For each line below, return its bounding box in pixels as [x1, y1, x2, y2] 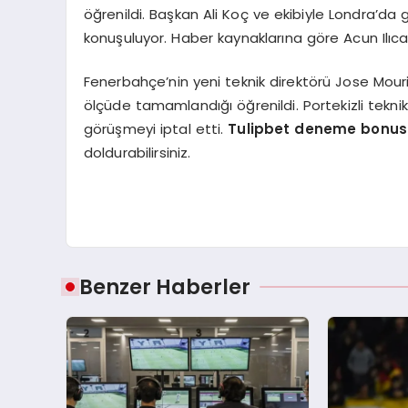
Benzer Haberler [79, 271, 250, 301]
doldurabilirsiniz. [83, 143, 191, 162]
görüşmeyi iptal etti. [83, 119, 229, 138]
